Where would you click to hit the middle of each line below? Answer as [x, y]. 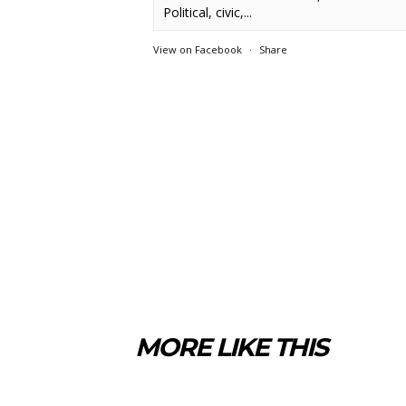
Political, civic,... [208, 12]
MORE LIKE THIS [231, 347]
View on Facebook [198, 49]
